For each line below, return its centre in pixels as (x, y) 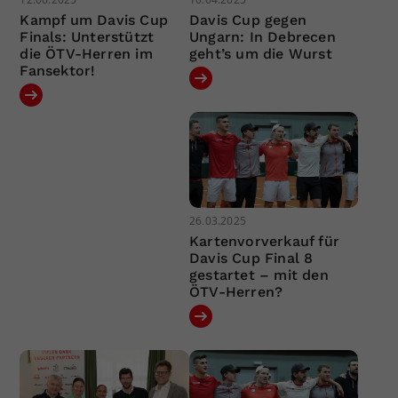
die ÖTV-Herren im (86, 54)
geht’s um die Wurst (260, 54)
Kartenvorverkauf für (264, 241)
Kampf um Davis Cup (94, 20)
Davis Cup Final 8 (251, 258)
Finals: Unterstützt (87, 37)
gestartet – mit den (259, 275)
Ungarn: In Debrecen (262, 37)
